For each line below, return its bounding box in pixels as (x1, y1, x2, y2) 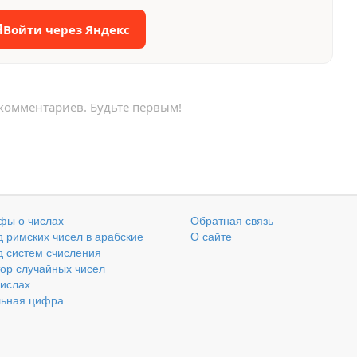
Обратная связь (190, 212, 273, 228)
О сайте (190, 228, 232, 244)
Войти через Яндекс (2, 21, 130, 37)
